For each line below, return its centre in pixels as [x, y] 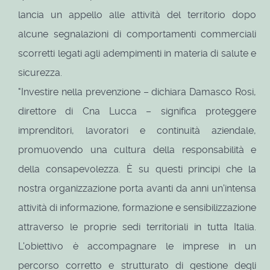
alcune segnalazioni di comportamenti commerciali [137, 34]
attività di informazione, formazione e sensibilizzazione [137, 208]
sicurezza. [40, 73]
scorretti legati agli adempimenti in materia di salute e [137, 54]
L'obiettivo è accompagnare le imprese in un [137, 246]
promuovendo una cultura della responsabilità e [137, 150]
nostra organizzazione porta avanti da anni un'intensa [137, 189]
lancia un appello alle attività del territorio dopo [137, 15]
